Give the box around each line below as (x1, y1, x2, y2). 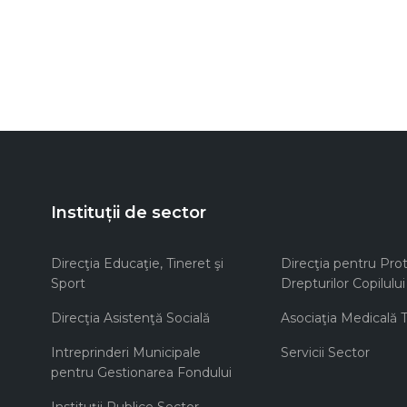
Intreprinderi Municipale (51, 344, 201, 362)
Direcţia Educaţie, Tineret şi (51, 255, 223, 273)
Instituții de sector (51, 203, 206, 223)
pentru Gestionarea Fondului (51, 364, 232, 382)
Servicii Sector (280, 344, 370, 362)
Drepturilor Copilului (280, 275, 405, 293)
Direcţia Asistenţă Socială (51, 310, 210, 327)
